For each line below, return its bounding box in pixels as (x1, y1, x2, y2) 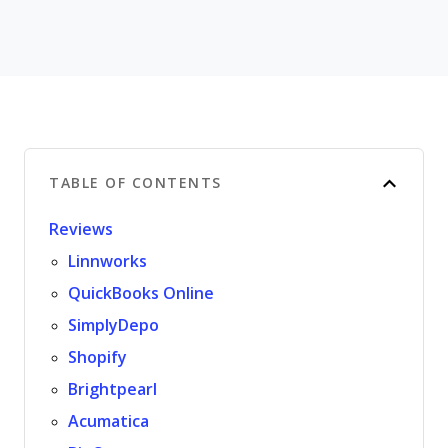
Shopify (68, 349, 128, 366)
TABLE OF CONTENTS (49, 175, 222, 191)
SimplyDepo (68, 317, 160, 334)
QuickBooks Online (68, 285, 215, 302)
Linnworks (68, 253, 148, 270)
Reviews (49, 221, 113, 238)
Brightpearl (68, 381, 158, 398)
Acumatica (68, 413, 150, 430)
